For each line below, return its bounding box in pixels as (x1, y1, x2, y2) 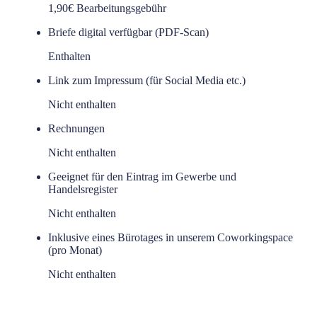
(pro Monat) (48, 243, 102, 256)
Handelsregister (48, 183, 117, 195)
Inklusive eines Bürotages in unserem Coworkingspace (48, 231, 293, 243)
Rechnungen (48, 122, 105, 134)
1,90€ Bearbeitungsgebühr (48, 1, 166, 14)
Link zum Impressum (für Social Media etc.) (48, 74, 246, 86)
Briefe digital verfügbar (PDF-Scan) (48, 25, 209, 38)
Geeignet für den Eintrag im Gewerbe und (48, 170, 236, 183)
